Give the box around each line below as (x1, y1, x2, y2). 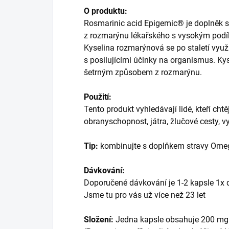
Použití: (84, 91, 111, 102)
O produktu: (84, 6, 127, 16)
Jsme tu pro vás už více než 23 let (84, 190, 205, 200)
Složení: (84, 214, 113, 224)
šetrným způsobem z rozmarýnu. (84, 67, 202, 77)
